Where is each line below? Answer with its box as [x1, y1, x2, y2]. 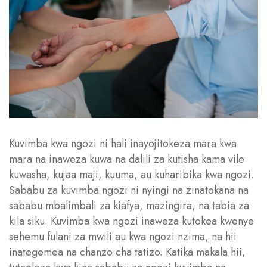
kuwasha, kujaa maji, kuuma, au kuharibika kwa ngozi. [9, 166, 254, 182]
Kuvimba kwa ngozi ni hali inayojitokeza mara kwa [9, 135, 237, 151]
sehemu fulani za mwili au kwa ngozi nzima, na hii [9, 228, 237, 244]
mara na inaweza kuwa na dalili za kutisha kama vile [9, 151, 244, 167]
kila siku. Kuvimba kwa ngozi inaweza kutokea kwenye [9, 213, 254, 229]
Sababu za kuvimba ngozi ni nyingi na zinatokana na [9, 182, 249, 198]
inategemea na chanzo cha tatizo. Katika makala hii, [9, 244, 246, 260]
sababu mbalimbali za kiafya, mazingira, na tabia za [9, 197, 249, 213]
